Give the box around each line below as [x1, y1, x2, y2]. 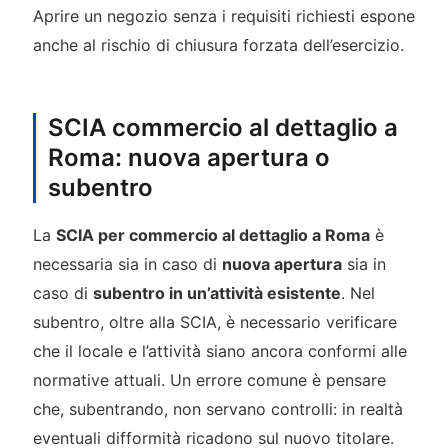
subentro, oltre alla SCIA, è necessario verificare [32, 312, 397, 333]
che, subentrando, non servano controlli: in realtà [32, 399, 403, 420]
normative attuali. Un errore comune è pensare [32, 370, 386, 391]
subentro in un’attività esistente [92, 283, 341, 304]
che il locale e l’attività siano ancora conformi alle [32, 341, 407, 362]
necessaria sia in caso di [32, 254, 222, 275]
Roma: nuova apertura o [47, 143, 330, 173]
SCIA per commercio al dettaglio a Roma [55, 225, 370, 246]
